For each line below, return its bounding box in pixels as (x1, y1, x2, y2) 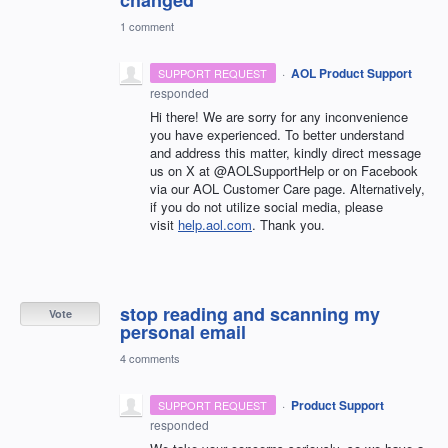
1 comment (120, 17, 174, 34)
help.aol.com (178, 214, 252, 234)
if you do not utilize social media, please (150, 196, 383, 216)
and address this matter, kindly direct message (150, 142, 421, 162)
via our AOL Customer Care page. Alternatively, (150, 178, 425, 198)
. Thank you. (252, 214, 325, 234)
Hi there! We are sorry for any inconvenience (150, 106, 408, 126)
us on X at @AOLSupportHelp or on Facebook (150, 160, 418, 180)
